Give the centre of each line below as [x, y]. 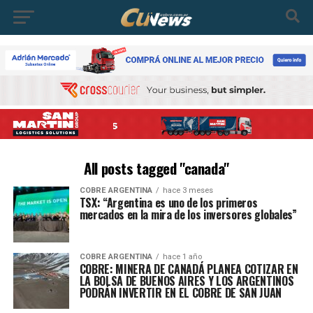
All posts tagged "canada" [156, 168]
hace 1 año [182, 256]
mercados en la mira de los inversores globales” [188, 214]
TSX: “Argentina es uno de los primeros [168, 202]
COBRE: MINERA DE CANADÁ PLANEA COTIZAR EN [189, 269]
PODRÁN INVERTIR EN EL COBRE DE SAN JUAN [181, 292]
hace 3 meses [188, 190]
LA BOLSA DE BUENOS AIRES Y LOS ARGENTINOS [187, 281]
